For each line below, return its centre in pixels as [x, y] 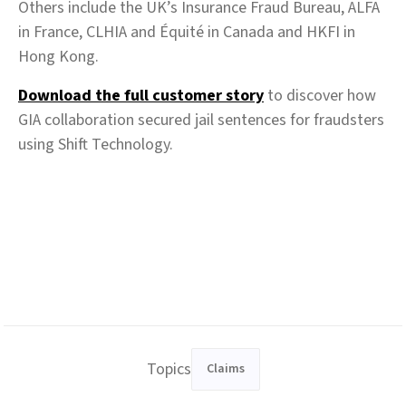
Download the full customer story [141, 96]
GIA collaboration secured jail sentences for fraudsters [201, 120]
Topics [169, 369]
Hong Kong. [58, 57]
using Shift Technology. [96, 145]
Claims [225, 369]
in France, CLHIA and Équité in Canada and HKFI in [187, 32]
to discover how [320, 96]
